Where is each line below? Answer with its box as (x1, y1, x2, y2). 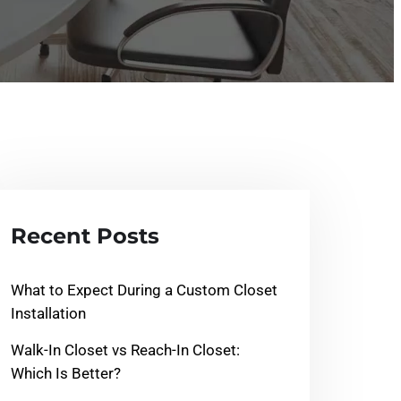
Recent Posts (11, 223, 159, 250)
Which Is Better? (11, 364, 121, 383)
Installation (11, 304, 86, 323)
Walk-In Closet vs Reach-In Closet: (11, 341, 240, 360)
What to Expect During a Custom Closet (11, 281, 277, 300)
